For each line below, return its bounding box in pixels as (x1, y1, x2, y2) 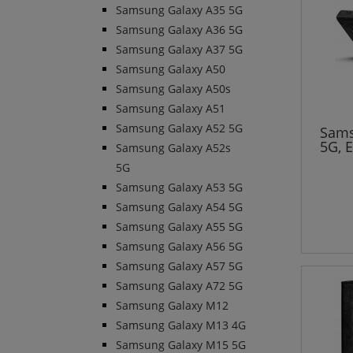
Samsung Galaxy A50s (116, 81, 231, 97)
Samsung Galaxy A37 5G (116, 42, 243, 58)
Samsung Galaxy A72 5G (116, 278, 243, 294)
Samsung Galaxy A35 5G (116, 2, 243, 18)
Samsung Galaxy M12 (116, 298, 229, 314)
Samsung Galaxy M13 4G (116, 318, 246, 333)
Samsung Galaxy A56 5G (116, 239, 243, 255)
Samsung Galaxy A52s (116, 140, 231, 156)
